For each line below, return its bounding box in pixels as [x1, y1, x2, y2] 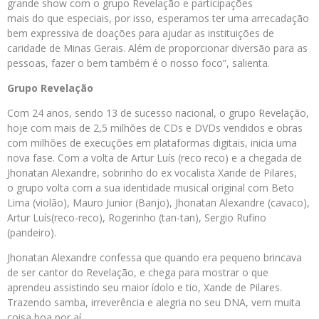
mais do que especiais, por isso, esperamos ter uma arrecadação [7, 11, 309, 26]
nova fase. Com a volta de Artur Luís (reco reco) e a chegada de [7, 151, 302, 165]
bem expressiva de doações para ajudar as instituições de [7, 26, 274, 41]
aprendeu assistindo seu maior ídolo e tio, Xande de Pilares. [7, 281, 282, 295]
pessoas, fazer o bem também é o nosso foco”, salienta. [7, 56, 270, 70]
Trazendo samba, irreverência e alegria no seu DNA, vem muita [7, 296, 300, 310]
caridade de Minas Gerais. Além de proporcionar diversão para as [7, 41, 308, 56]
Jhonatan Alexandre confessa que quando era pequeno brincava [7, 251, 302, 265]
